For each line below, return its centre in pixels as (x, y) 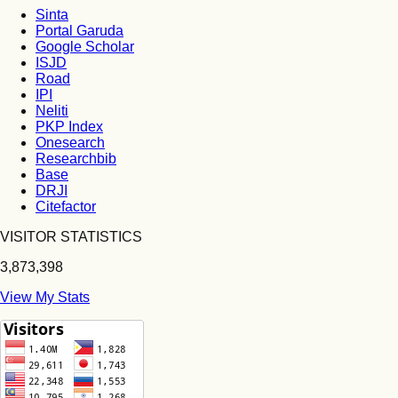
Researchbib (76, 159)
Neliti (52, 111)
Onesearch (70, 143)
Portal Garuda (80, 31)
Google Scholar (85, 47)
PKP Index (69, 127)
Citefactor (66, 207)
